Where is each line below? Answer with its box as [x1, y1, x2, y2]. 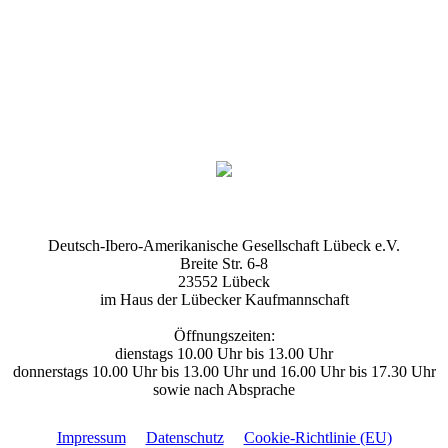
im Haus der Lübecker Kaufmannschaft [99, 290, 349, 308]
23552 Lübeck [178, 272, 270, 290]
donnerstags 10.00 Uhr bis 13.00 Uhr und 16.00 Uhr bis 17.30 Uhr [12, 362, 436, 380]
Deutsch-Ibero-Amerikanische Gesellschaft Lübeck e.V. [48, 236, 400, 254]
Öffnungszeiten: [173, 326, 275, 344]
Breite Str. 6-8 [180, 254, 268, 272]
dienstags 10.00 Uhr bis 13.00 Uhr [115, 344, 333, 362]
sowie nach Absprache [153, 380, 295, 398]
